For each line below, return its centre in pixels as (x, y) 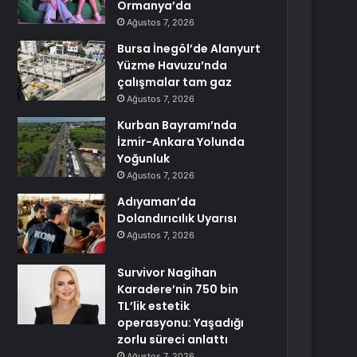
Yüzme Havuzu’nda (173, 65)
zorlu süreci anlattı (173, 339)
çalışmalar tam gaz (175, 82)
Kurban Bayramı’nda (177, 125)
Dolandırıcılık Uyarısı (177, 218)
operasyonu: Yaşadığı (181, 323)
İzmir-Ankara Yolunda (181, 142)
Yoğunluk (144, 159)
